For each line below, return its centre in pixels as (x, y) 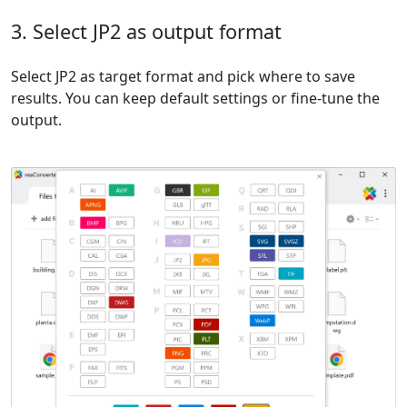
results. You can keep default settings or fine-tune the (195, 99)
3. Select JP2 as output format (146, 32)
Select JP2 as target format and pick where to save (183, 77)
